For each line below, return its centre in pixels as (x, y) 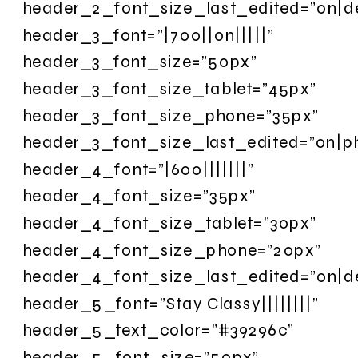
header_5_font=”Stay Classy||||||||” (171, 303)
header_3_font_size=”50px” (140, 62)
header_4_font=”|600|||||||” (139, 169)
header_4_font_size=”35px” (139, 196)
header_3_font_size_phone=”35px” (171, 115)
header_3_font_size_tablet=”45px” (170, 88)
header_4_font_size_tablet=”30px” (170, 223)
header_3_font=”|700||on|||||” (148, 34)
